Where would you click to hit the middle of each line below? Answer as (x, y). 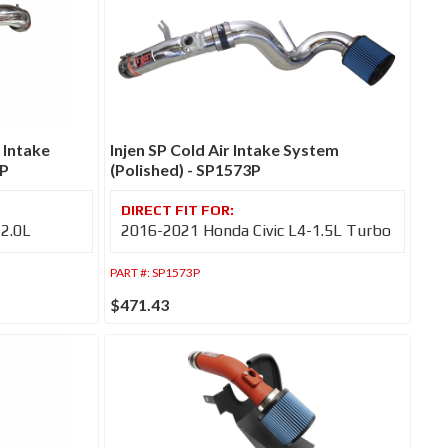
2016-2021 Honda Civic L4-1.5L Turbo (256, 231)
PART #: (131, 273)
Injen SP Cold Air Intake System (225, 150)
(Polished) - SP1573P (186, 170)
